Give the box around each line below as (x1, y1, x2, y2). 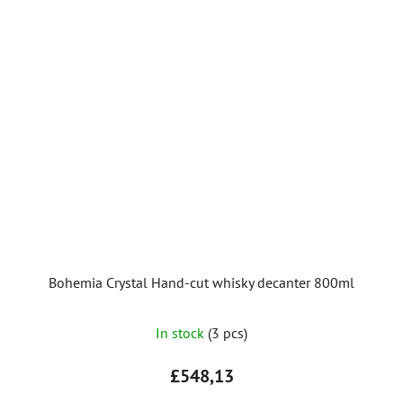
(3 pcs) (208, 323, 247, 342)
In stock (156, 323, 208, 342)
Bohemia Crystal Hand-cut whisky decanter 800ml (49, 273, 354, 291)
